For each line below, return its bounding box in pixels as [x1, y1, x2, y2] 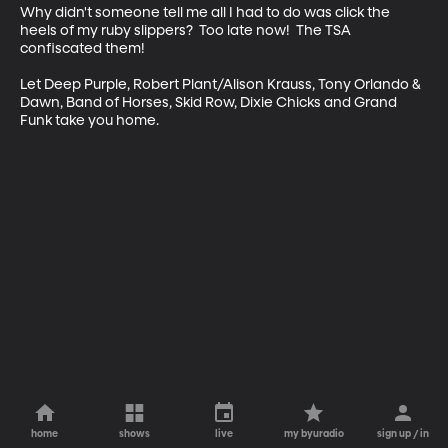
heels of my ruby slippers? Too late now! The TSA [20, 23, 354, 38]
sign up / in [377, 429, 430, 439]
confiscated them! [20, 41, 148, 56]
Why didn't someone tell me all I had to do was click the [20, 5, 393, 20]
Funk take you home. [20, 113, 159, 128]
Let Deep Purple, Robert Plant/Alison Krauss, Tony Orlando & [20, 77, 424, 92]
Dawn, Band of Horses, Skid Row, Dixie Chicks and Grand [20, 95, 400, 110]
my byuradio [283, 429, 344, 439]
